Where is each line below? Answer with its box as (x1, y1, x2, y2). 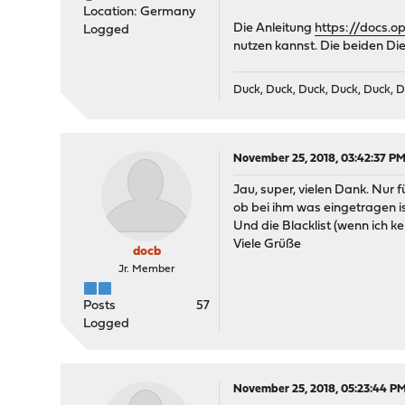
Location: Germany (83, 5, 197, 19)
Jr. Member (118, 264, 175, 276)
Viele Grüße (233, 238, 302, 252)
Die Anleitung (233, 22, 316, 36)
